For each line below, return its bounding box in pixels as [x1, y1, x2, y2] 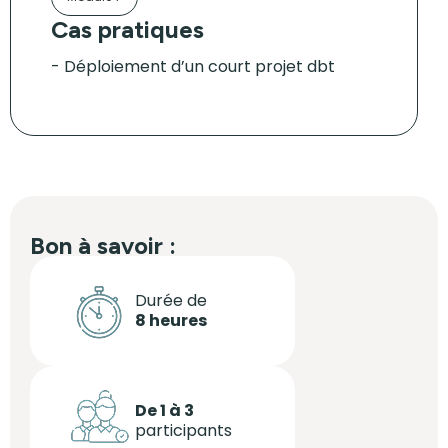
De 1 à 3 [135, 399, 194, 422]
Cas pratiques [51, 15, 204, 44]
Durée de [135, 289, 207, 312]
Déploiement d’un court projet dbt [64, 55, 335, 78]
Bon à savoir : [30, 231, 176, 260]
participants [135, 419, 232, 442]
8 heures [135, 309, 207, 332]
